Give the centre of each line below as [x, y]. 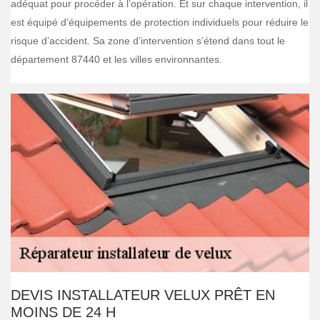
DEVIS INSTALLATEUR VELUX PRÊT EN [143, 295]
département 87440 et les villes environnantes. [116, 59]
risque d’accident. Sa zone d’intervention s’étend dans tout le [148, 41]
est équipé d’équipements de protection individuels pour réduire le [160, 22]
